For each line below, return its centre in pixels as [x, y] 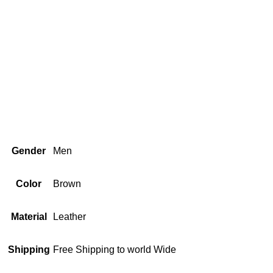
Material [29, 216]
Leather [69, 216]
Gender [29, 151]
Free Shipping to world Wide [115, 249]
